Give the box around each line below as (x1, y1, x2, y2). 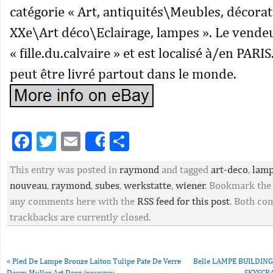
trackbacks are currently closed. (10, 211, 151, 223)
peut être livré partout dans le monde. (10, 65, 236, 82)
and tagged (159, 163, 211, 175)
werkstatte (124, 179, 171, 191)
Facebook (32, 130, 112, 152)
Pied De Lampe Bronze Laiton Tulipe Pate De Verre (10, 257, 181, 266)
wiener (175, 179, 205, 191)
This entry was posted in (10, 163, 119, 175)
